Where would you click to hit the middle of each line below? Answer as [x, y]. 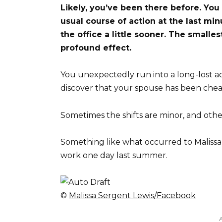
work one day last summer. [114, 155]
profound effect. [96, 48]
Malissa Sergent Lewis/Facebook [132, 195]
